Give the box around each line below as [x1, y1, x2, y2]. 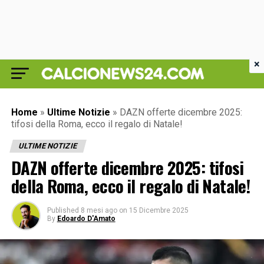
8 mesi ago [80, 206, 117, 214]
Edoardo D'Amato [57, 214, 115, 223]
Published [47, 206, 79, 214]
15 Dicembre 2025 [128, 206, 189, 214]
